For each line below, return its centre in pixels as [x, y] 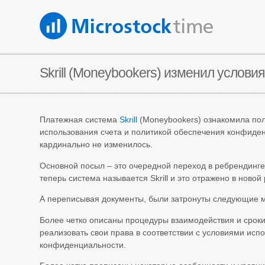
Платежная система [80, 120]
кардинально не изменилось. [96, 145]
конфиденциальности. [83, 245]
